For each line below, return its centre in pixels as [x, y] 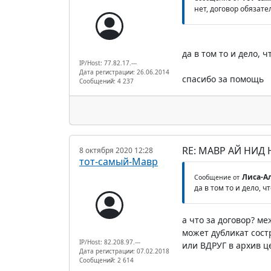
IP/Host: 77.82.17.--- [108, 63]
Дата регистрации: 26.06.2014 [124, 72]
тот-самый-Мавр [119, 161]
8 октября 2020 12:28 [116, 150]
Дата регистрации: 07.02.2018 [124, 251]
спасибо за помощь [223, 79]
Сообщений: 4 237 [106, 81]
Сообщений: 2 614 [106, 260]
